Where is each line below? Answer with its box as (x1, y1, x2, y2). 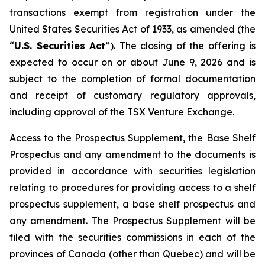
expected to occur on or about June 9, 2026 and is (9, 56, 256, 68)
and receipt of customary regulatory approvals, (9, 89, 256, 101)
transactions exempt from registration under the (9, 7, 256, 18)
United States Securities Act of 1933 (9, 23, 172, 35)
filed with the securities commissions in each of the (9, 231, 256, 243)
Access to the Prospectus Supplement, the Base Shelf (9, 132, 256, 144)
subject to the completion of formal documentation (9, 73, 256, 85)
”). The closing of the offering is (105, 40, 256, 51)
